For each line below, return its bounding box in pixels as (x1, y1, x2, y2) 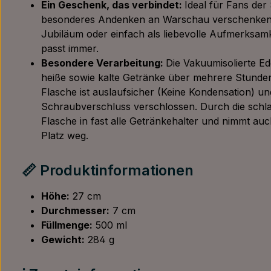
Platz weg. (41, 129, 88, 142)
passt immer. (41, 42, 99, 54)
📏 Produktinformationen (22, 162, 194, 179)
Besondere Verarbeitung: (41, 57, 166, 69)
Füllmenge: (41, 219, 93, 231)
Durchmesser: (41, 204, 109, 217)
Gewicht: (41, 233, 85, 246)
